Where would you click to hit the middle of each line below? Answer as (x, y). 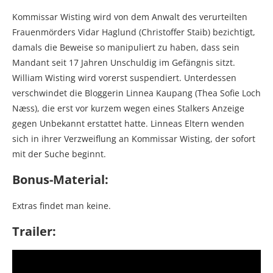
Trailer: (34, 231)
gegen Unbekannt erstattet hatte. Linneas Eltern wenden (128, 123)
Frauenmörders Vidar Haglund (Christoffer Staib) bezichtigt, (134, 32)
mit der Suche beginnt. (59, 154)
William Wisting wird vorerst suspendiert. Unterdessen (124, 77)
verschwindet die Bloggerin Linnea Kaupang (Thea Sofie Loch (136, 93)
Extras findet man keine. (62, 205)
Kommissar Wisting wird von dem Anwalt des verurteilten (130, 16)
